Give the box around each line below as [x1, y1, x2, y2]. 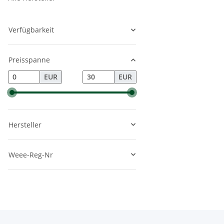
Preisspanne [8, 55, 50, 64]
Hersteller [8, 119, 41, 129]
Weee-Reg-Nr [8, 149, 53, 159]
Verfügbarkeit [8, 25, 54, 34]
